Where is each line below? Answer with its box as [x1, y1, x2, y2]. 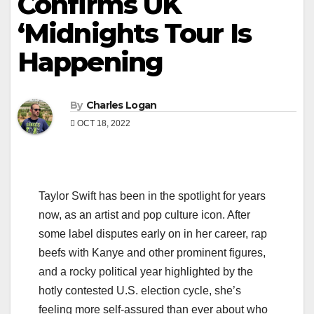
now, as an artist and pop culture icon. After [39, 209, 250, 221]
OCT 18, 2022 [75, 118, 130, 129]
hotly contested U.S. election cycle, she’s [39, 285, 241, 297]
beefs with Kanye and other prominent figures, [39, 247, 266, 259]
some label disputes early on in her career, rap [39, 228, 267, 240]
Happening [18, 46, 163, 78]
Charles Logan [86, 99, 157, 112]
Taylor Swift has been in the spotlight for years [39, 190, 266, 203]
